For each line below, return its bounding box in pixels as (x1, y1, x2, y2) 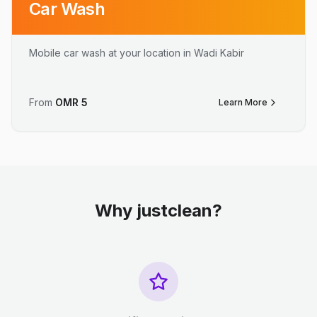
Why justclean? (95, 200, 222, 221)
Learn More (219, 97, 267, 108)
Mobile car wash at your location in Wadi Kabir (29, 47, 244, 59)
